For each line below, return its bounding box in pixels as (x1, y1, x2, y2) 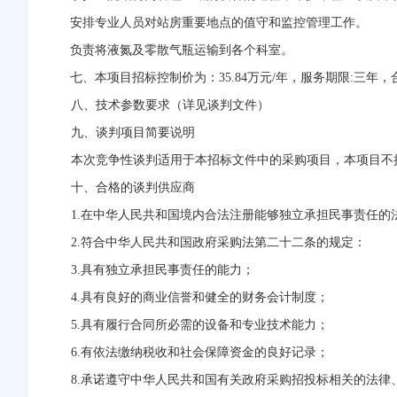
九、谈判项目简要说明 (71, 126, 195, 139)
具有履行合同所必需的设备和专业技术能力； (81, 318, 329, 331)
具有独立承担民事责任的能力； (81, 263, 254, 276)
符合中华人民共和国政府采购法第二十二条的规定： (81, 236, 366, 249)
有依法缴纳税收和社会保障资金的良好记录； (81, 346, 329, 359)
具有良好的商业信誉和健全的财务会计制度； (81, 291, 329, 304)
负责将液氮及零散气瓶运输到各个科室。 (70, 43, 293, 57)
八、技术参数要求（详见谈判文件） (71, 98, 269, 112)
